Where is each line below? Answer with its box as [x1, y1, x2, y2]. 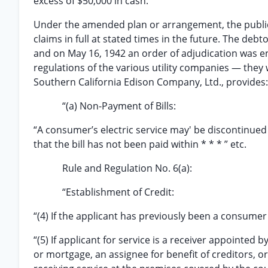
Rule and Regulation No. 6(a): [62, 162, 192, 175]
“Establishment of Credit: [62, 185, 174, 199]
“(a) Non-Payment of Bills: [62, 99, 176, 112]
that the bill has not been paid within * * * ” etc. [33, 138, 246, 151]
